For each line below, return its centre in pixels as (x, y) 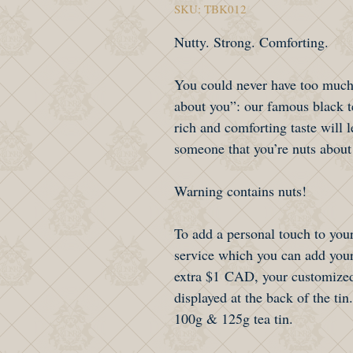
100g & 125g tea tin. (236, 319)
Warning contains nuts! (240, 191)
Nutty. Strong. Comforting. (251, 42)
